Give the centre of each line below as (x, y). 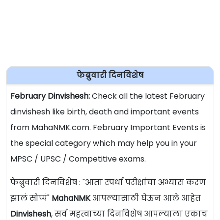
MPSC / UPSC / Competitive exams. (78, 159)
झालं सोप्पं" (31, 198)
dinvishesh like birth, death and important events (105, 112)
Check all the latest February (147, 96)
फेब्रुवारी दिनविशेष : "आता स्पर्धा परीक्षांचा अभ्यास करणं (108, 183)
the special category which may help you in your (104, 143)
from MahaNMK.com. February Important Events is (108, 128)
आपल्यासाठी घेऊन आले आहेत (146, 198)
